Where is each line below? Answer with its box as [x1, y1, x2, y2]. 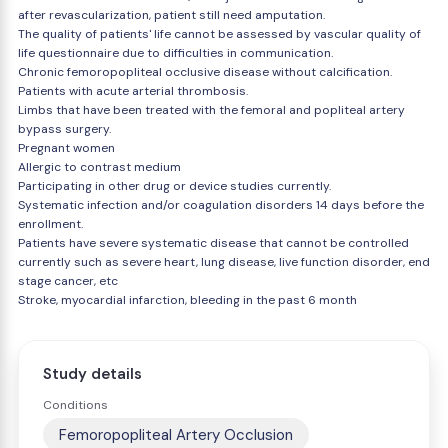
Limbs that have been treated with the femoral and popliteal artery [18, 102, 405, 118]
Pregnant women [18, 140, 115, 156]
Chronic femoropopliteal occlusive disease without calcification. [18, 64, 392, 80]
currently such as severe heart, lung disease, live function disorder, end [18, 254, 430, 270]
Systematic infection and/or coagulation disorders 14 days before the [18, 197, 424, 213]
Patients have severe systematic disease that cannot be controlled [18, 235, 409, 251]
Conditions [43, 397, 108, 413]
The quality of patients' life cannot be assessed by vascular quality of [18, 26, 421, 42]
